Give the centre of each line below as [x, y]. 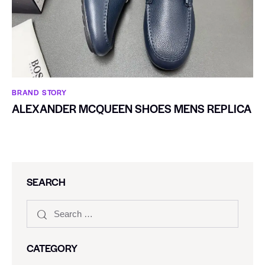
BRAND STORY [39, 92]
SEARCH [46, 182]
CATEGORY [52, 248]
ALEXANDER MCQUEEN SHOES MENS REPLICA [132, 109]
